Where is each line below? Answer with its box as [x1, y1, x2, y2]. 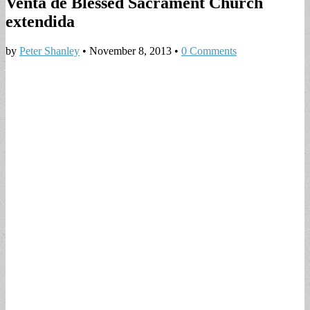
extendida [6, 12, 75, 30]
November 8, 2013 [89, 44, 172, 57]
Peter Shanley [19, 44, 80, 57]
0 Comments [181, 44, 237, 57]
